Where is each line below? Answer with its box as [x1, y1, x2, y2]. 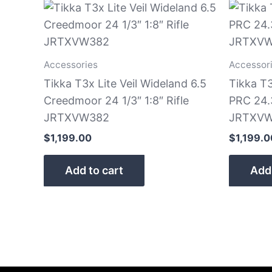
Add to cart [65, 163, 123, 177]
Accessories [44, 58, 98, 70]
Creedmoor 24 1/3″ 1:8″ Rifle [44, 93, 189, 107]
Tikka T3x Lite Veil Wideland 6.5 [44, 76, 206, 90]
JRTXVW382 [44, 110, 109, 124]
